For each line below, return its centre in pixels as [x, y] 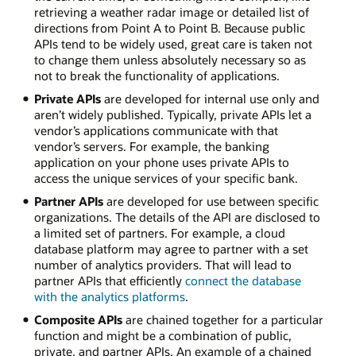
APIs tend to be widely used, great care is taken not [173, 44]
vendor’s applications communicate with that [156, 130]
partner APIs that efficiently [109, 280]
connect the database [243, 280]
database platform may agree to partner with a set [171, 248]
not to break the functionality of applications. [157, 76]
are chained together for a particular [222, 319]
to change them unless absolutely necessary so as [170, 60]
